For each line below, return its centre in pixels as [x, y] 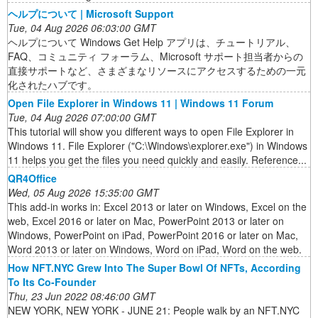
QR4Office [32, 179]
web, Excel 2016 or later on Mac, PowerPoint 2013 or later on [146, 221]
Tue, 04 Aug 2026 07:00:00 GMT [82, 117]
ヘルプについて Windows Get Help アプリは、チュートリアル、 [152, 42]
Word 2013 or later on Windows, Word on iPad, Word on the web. [155, 250]
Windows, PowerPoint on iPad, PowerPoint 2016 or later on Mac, [153, 235]
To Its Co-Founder [52, 282]
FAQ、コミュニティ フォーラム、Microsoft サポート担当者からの [155, 56]
